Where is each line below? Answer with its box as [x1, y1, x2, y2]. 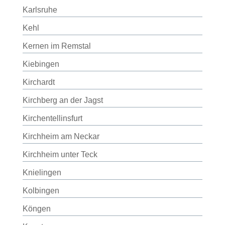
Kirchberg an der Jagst [22, 96, 103, 104]
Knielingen [22, 168, 61, 177]
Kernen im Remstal [22, 42, 91, 50]
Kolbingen [22, 186, 59, 195]
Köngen [22, 204, 51, 213]
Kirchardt [22, 78, 55, 86]
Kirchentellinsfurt [22, 114, 82, 123]
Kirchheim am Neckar [22, 132, 99, 141]
